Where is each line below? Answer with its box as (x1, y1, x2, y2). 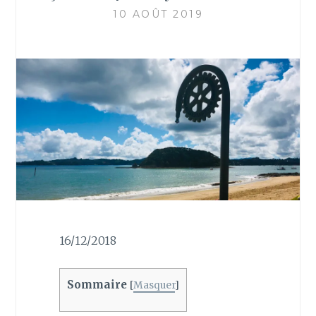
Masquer (133, 279, 175, 292)
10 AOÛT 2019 (113, 7, 203, 20)
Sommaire (66, 278, 127, 292)
